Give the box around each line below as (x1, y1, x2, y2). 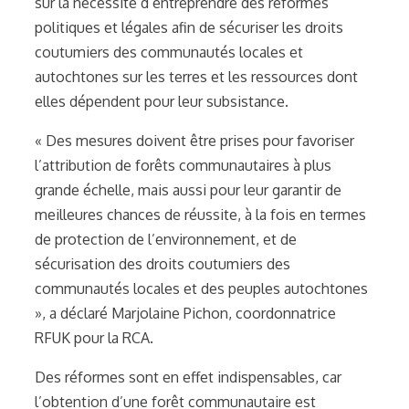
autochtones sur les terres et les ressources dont (35, 67, 358, 86)
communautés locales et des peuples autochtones (35, 278, 368, 298)
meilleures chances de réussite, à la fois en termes (35, 204, 366, 224)
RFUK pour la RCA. (35, 328, 153, 347)
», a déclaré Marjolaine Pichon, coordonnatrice (35, 303, 336, 322)
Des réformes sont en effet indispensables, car (35, 367, 341, 386)
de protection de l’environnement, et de (35, 229, 297, 248)
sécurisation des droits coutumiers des (35, 254, 290, 273)
